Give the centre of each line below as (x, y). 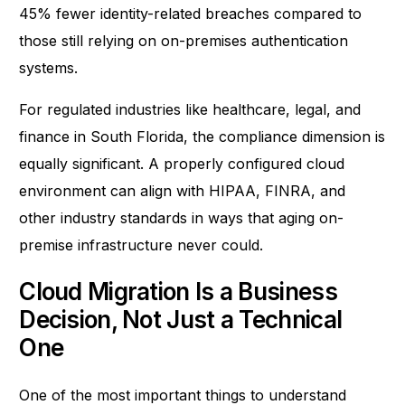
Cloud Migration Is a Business (178, 292)
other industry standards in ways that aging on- (182, 217)
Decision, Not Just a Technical (181, 320)
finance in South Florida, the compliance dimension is (202, 136)
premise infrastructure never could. (141, 245)
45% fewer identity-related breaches (145, 13)
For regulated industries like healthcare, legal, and (190, 109)
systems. (49, 67)
